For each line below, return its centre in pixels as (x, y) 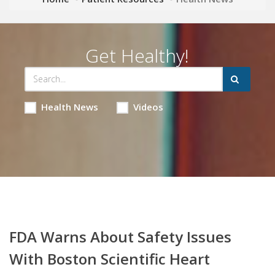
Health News (69, 107)
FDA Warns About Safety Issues (120, 236)
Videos (148, 107)
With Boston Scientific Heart (110, 258)
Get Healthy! (137, 55)
